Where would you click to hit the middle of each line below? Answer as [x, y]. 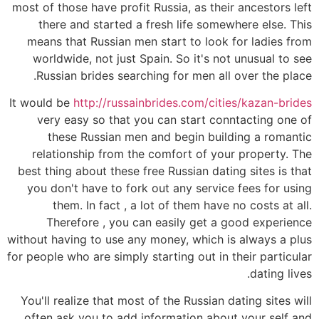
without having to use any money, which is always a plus [159, 239]
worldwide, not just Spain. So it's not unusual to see [172, 58]
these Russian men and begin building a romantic [180, 136]
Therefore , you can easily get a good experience [179, 222]
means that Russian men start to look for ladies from [169, 41]
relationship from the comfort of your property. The [172, 153]
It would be [41, 102]
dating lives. [281, 273]
